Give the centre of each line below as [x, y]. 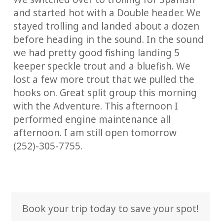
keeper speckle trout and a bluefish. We [102, 66]
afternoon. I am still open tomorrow [95, 133]
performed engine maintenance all [92, 119]
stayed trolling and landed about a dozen [106, 26]
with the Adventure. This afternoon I [95, 106]
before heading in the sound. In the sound [108, 39]
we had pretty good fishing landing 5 [96, 53]
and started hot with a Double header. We [107, 13]
